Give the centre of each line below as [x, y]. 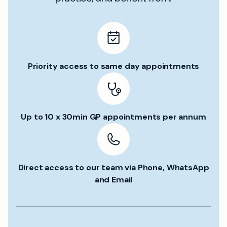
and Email [113, 180]
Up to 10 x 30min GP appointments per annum [113, 117]
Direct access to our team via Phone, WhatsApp [113, 167]
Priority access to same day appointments [113, 66]
